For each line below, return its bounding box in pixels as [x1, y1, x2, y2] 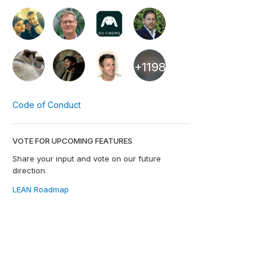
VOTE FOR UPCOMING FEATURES [12, 136, 132, 145]
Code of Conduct [12, 100, 81, 110]
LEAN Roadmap [12, 185, 69, 194]
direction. [12, 166, 47, 175]
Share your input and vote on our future [12, 154, 161, 163]
